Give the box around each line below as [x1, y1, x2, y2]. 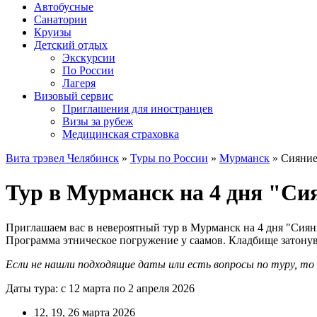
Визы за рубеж [62, 115, 133, 127]
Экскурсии [62, 52, 115, 64]
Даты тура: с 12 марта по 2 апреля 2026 [6, 282, 195, 294]
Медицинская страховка [62, 128, 179, 140]
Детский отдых [34, 39, 108, 51]
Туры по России [130, 152, 208, 164]
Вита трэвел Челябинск [6, 152, 119, 164]
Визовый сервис [34, 90, 113, 102]
